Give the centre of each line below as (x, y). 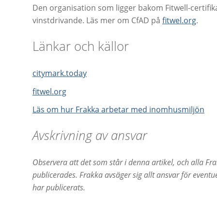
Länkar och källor (81, 46)
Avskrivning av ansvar (90, 135)
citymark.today (60, 73)
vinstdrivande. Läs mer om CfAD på (97, 20)
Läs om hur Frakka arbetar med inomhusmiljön (118, 110)
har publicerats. (59, 188)
